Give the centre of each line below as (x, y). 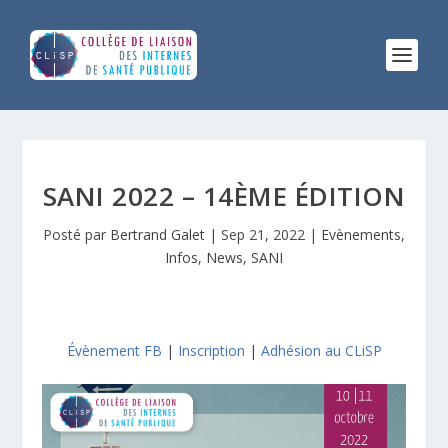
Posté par (76, 234)
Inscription (211, 350)
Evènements (361, 234)
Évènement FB (114, 350)
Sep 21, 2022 (263, 234)
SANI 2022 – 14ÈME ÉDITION (224, 196)
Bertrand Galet (157, 234)
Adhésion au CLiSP (321, 350)
